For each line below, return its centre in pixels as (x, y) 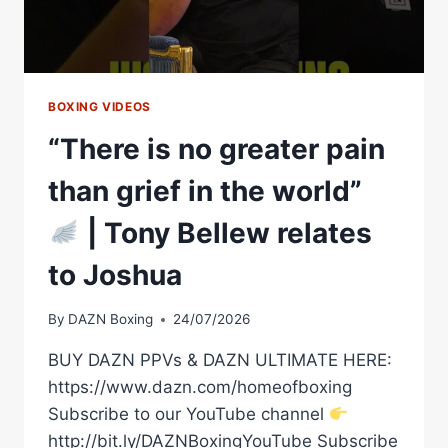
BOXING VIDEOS (99, 106)
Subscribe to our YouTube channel (188, 414)
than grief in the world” (205, 190)
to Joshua (115, 274)
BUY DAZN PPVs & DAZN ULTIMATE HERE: (220, 360)
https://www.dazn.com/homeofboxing (200, 387)
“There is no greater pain (216, 148)
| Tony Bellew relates (225, 232)
